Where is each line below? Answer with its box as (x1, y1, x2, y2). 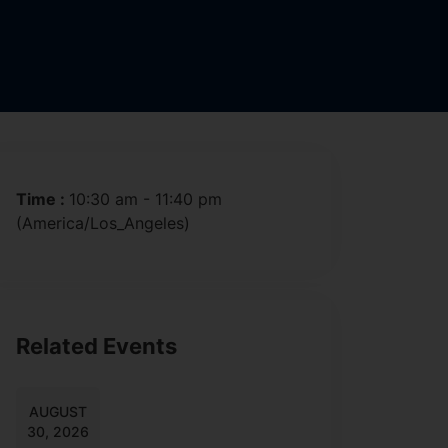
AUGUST (29, 403, 87, 421)
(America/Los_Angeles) (16, 213, 190, 234)
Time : (16, 189, 69, 210)
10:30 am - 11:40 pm (69, 189, 222, 210)
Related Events (16, 333, 177, 360)
